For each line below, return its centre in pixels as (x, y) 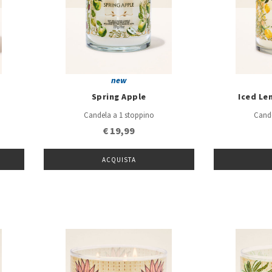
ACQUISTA (119, 160)
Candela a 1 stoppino (119, 115)
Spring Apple (119, 97)
